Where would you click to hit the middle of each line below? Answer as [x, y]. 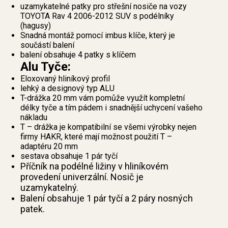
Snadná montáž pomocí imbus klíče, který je [98, 36]
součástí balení [47, 45]
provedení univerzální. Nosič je [82, 177]
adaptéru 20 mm [49, 147]
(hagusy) [36, 26]
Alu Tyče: [46, 67]
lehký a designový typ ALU [67, 89]
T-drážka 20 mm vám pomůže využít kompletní [103, 98]
